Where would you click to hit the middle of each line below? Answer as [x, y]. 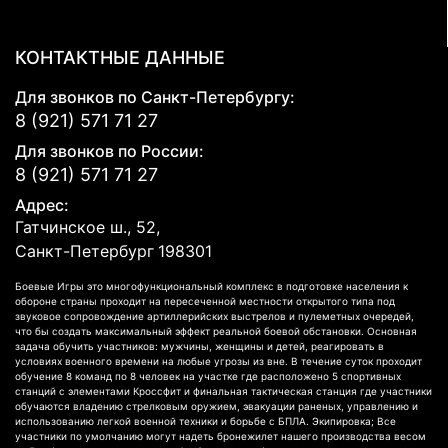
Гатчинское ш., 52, [87, 226]
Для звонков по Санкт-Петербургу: [155, 96]
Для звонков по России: [109, 150]
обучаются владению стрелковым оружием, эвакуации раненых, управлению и [216, 405]
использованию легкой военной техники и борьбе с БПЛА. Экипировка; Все [205, 420]
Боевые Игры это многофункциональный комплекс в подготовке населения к [211, 285]
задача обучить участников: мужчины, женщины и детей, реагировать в [199, 345]
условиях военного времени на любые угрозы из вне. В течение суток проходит [218, 360]
